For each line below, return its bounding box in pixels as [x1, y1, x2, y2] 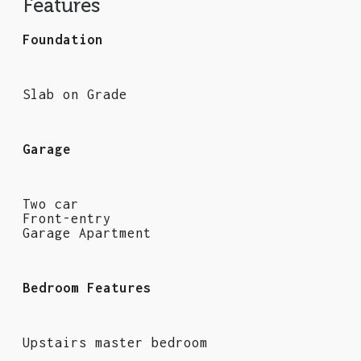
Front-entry [23, 210, 111, 226]
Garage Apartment [23, 225, 151, 240]
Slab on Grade [23, 86, 127, 102]
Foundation [23, 31, 103, 47]
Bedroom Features [23, 280, 151, 295]
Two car [23, 196, 79, 211]
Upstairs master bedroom [23, 334, 208, 350]
